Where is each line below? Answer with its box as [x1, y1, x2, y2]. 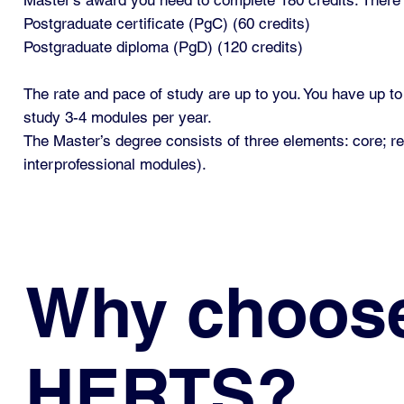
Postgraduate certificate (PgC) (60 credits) [23, 14, 311, 32]
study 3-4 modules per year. [23, 107, 213, 126]
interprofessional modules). [23, 154, 207, 173]
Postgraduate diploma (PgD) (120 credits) [23, 37, 304, 56]
